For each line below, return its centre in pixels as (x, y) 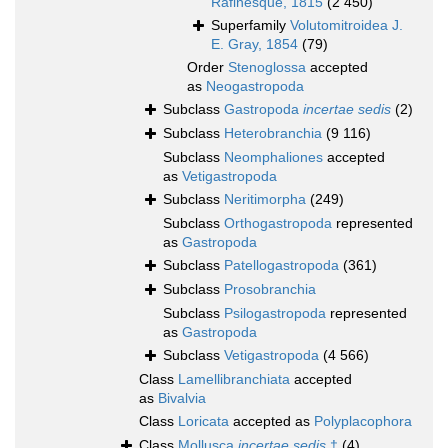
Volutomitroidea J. (346, 25)
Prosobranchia (270, 289)
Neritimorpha (265, 199)
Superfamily (250, 25)
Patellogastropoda (281, 265)
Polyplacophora (363, 421)
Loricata (203, 421)
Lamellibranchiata (234, 379)
